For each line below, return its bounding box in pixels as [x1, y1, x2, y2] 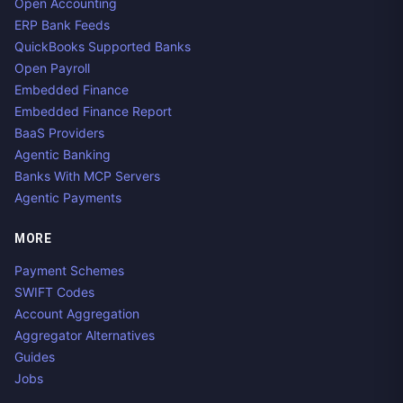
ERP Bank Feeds [14, 17, 110, 32]
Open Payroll [14, 60, 90, 76]
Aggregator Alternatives [14, 327, 155, 343]
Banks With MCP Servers [14, 168, 160, 184]
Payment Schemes [14, 263, 124, 278]
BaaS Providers [14, 125, 104, 140]
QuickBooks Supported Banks [14, 39, 191, 54]
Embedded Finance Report [14, 103, 172, 119]
